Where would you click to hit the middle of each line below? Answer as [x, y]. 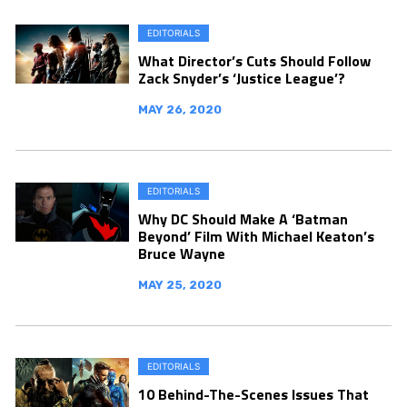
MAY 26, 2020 [180, 109]
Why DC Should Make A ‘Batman [243, 218]
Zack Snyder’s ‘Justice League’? [242, 78]
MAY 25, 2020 [180, 284]
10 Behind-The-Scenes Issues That [253, 394]
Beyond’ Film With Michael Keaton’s [256, 236]
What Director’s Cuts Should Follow [254, 60]
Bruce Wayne [182, 253]
